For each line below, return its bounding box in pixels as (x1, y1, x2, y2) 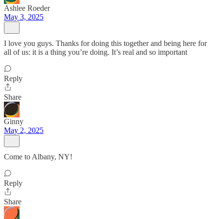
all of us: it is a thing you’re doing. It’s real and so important (4, 48, 187, 56)
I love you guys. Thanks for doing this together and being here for (4, 39, 207, 47)
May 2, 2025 (4, 126, 44, 134)
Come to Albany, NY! (4, 153, 72, 161)
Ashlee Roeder (4, 4, 50, 12)
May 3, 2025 (4, 13, 44, 21)
